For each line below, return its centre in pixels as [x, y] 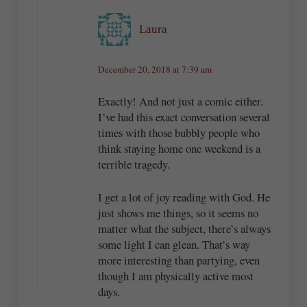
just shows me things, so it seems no [178, 213]
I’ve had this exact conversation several [184, 116]
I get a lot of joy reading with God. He [184, 197]
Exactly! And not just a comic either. [180, 101]
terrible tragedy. [134, 164]
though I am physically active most [175, 276]
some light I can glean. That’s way [174, 245]
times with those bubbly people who [179, 132]
